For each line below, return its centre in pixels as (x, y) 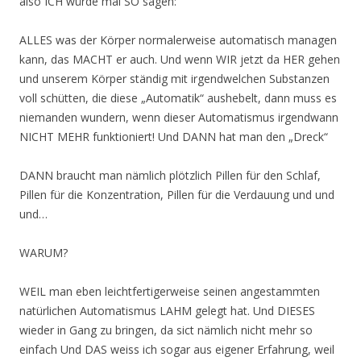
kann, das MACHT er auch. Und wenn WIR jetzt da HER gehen (180, 59)
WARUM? (44, 252)
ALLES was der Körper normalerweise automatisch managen (178, 39)
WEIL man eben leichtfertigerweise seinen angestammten (170, 291)
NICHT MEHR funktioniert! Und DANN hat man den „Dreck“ (174, 136)
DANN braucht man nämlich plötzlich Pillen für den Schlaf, (170, 175)
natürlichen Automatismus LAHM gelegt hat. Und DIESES (167, 310)
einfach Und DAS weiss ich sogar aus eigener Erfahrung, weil (177, 349)
